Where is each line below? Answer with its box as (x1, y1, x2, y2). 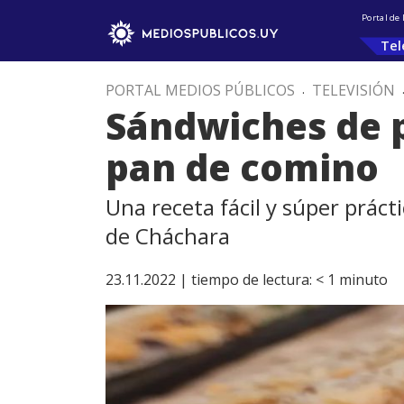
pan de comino (106, 142, 379, 192)
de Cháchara (106, 221, 230, 251)
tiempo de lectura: (191, 270, 312, 289)
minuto (339, 270, 388, 289)
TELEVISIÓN (312, 80, 395, 100)
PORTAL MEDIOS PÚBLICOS (106, 80, 295, 100)
